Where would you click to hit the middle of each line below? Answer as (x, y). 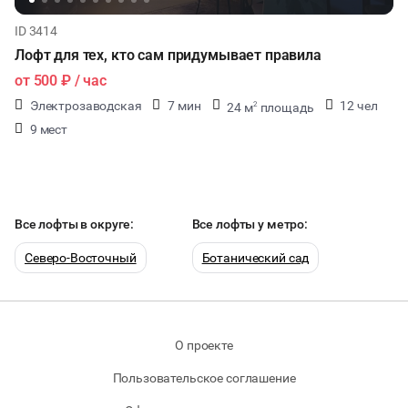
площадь (286, 107)
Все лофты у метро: (250, 224)
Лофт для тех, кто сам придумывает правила (168, 55)
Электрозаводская (86, 106)
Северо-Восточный (81, 258)
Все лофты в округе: (75, 224)
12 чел (359, 106)
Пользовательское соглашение (204, 378)
